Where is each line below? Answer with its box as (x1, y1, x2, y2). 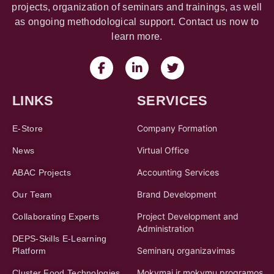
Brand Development (137, 189, 217, 200)
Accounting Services (137, 167, 219, 178)
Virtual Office (137, 145, 189, 156)
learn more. (111, 31, 163, 42)
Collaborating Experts (12, 212, 100, 222)
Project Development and (137, 211, 239, 222)
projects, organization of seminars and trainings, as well (12, 2, 262, 13)
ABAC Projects (12, 168, 71, 178)
